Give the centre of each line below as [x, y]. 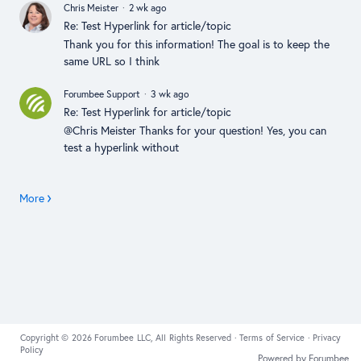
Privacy [327, 338]
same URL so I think [112, 61]
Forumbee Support [102, 94]
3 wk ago [170, 94]
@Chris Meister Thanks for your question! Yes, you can [195, 130]
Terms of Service [274, 338]
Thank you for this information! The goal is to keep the [197, 44]
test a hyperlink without [121, 147]
